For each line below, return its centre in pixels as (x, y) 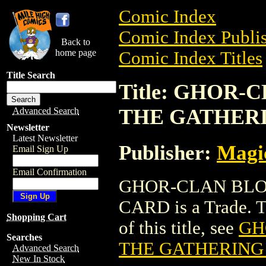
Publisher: (168, 152)
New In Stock (39, 259)
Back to (76, 42)
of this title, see (179, 228)
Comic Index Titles (191, 58)
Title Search (31, 75)
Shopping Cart (37, 217)
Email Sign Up (40, 149)
